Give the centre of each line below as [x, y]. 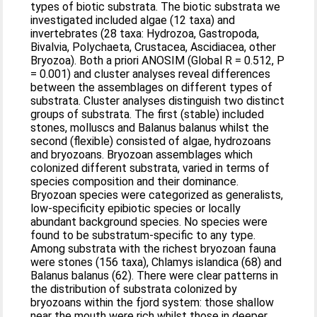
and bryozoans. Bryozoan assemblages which [142, 155]
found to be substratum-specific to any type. [143, 235]
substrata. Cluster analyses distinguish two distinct [158, 101]
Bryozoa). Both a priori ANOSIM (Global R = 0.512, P [133, 60]
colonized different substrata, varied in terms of [150, 168]
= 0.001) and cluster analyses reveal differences [151, 74]
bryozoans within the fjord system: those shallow [152, 302]
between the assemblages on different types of [152, 87]
